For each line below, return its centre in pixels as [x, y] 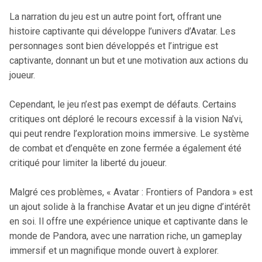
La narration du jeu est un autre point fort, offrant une [116, 17]
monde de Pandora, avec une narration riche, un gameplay [126, 236]
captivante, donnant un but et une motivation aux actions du [129, 61]
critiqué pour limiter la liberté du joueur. [88, 163]
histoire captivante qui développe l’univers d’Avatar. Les [123, 31]
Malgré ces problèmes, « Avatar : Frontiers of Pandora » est [131, 192]
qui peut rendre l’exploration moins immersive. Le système [129, 134]
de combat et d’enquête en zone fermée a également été [125, 148]
